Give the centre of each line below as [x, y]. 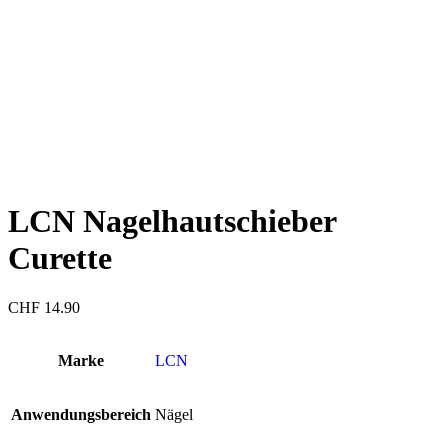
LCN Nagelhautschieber [172, 221]
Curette [60, 258]
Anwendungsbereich [81, 414]
